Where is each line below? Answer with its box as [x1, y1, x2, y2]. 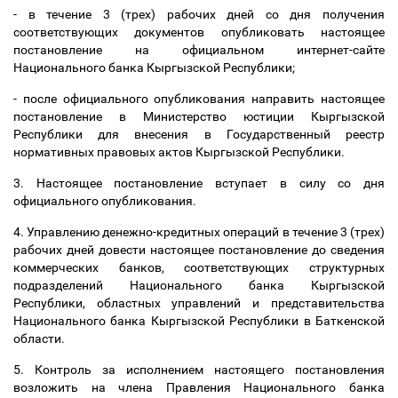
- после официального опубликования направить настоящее [13, 92, 385, 106]
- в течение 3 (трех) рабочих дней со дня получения [13, 7, 385, 21]
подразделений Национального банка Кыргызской [13, 278, 385, 292]
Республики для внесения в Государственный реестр [13, 127, 385, 141]
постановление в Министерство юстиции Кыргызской [13, 109, 385, 123]
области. [13, 331, 70, 346]
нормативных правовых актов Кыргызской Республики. [13, 145, 347, 159]
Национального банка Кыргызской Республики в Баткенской [13, 314, 385, 328]
